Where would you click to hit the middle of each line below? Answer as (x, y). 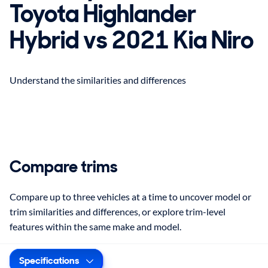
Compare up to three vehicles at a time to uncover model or (130, 196)
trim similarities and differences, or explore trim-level (118, 211)
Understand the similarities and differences (98, 80)
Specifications (49, 260)
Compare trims (64, 167)
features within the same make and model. (95, 226)
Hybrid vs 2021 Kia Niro (132, 40)
